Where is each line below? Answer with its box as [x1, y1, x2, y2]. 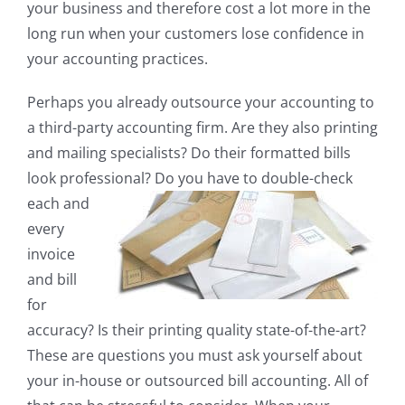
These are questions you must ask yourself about [26, 345, 363, 366]
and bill [26, 269, 77, 290]
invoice [26, 244, 75, 265]
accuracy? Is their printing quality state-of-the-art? [26, 320, 366, 341]
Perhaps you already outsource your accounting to [26, 92, 374, 113]
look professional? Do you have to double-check [26, 168, 353, 189]
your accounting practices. [26, 49, 208, 70]
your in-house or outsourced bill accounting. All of [26, 371, 368, 391]
